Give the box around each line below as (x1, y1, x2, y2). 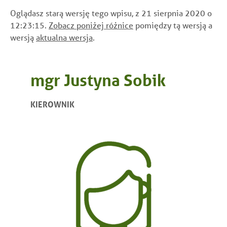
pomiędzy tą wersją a (133, 19, 212, 30)
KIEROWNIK (30, 98, 74, 109)
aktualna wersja (36, 31, 93, 43)
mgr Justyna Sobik (30, 69, 166, 90)
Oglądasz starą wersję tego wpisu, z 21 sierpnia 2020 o (10, 7, 212, 18)
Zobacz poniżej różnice (49, 19, 133, 30)
